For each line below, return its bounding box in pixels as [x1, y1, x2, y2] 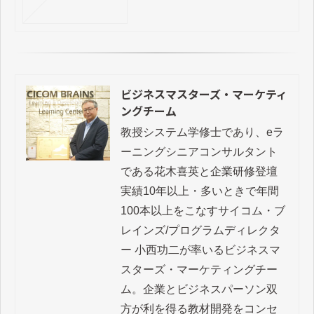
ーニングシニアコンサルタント [120, 146, 278, 158]
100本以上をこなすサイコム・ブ [120, 205, 285, 217]
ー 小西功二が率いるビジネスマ [120, 244, 280, 257]
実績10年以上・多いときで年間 [120, 185, 279, 198]
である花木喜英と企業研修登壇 [120, 165, 278, 178]
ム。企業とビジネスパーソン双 [120, 283, 278, 296]
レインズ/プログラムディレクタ [120, 224, 280, 237]
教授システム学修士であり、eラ [120, 126, 284, 139]
